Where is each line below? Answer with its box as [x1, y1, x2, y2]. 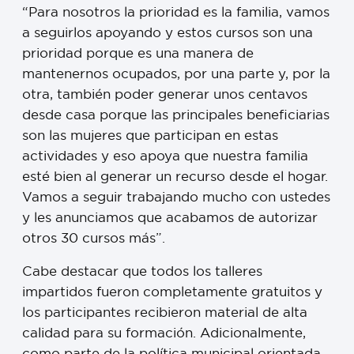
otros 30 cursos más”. [22, 228, 165, 246]
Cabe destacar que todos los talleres [22, 262, 262, 280]
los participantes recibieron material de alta [22, 303, 307, 321]
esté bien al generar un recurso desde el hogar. [22, 167, 328, 184]
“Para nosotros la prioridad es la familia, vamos [22, 2, 330, 20]
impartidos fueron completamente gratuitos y [22, 283, 322, 300]
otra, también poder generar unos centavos [22, 85, 307, 102]
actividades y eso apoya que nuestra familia [22, 146, 308, 164]
